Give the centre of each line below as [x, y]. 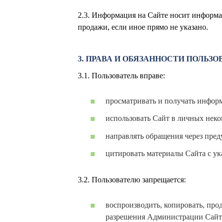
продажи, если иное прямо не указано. [143, 27]
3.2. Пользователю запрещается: [132, 179]
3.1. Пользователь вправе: [121, 76]
